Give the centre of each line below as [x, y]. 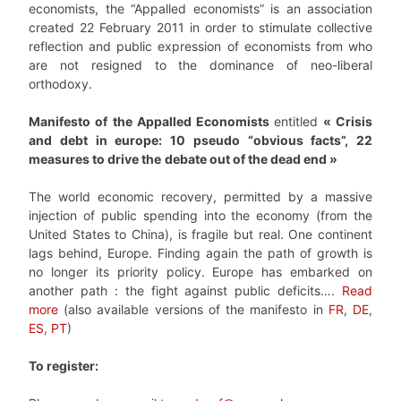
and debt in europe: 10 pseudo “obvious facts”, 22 [200, 141]
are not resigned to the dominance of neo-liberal [200, 65]
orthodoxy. [60, 84]
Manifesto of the [83, 122]
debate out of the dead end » [251, 159]
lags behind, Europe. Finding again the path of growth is [200, 253]
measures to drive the [95, 159]
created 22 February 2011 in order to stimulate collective [200, 28]
